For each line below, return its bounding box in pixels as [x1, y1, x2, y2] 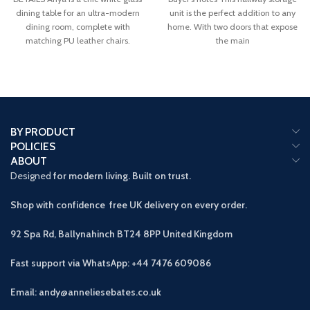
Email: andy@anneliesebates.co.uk [10, 286, 161, 299]
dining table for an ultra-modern [15, 8, 140, 19]
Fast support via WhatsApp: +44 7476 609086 [10, 257, 211, 270]
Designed [10, 170, 51, 183]
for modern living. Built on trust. [51, 170, 191, 183]
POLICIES [10, 140, 55, 154]
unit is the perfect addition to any [170, 8, 295, 19]
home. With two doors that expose [167, 21, 298, 33]
